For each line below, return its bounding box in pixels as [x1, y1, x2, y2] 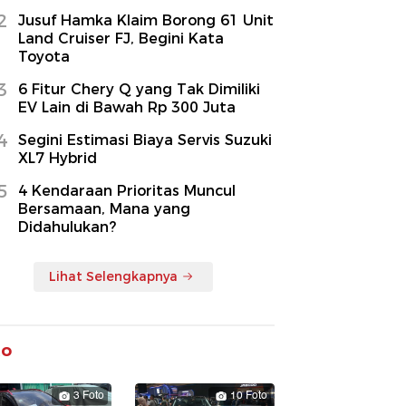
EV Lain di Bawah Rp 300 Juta [18, 98, 236, 116]
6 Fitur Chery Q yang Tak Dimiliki [18, 80, 260, 98]
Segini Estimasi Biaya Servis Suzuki [18, 130, 272, 149]
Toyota [18, 47, 70, 65]
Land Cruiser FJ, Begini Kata [18, 29, 224, 47]
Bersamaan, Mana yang [18, 199, 190, 217]
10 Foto [230, 386, 267, 404]
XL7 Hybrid [18, 149, 97, 167]
